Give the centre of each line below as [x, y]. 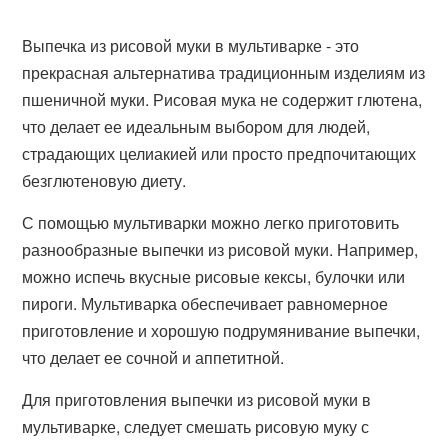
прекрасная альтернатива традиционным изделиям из [224, 72]
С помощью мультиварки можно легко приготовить [211, 222]
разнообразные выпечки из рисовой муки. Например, [220, 249]
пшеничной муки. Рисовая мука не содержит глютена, [222, 99]
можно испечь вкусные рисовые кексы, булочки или [214, 276]
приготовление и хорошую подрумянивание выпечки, [221, 330]
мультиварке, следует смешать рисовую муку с [196, 426]
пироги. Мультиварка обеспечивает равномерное [205, 303]
